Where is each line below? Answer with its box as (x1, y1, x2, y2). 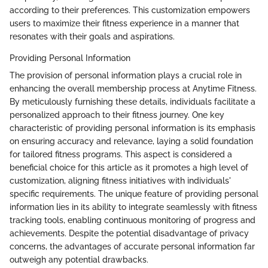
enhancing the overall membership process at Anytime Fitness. (10, 84, 257, 94)
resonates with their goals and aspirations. (10, 32, 175, 42)
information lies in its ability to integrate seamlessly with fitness (10, 202, 257, 212)
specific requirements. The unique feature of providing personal (10, 189, 258, 199)
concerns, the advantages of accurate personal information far (10, 242, 255, 252)
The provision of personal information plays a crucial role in (10, 71, 242, 81)
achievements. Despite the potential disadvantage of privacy (10, 229, 249, 239)
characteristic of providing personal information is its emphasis (10, 123, 255, 133)
